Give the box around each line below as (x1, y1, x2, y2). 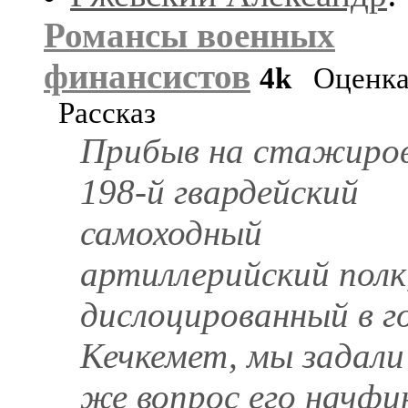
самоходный (80, 212, 262, 252)
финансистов (44, 56, 250, 96)
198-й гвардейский (80, 171, 359, 211)
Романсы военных (44, 15, 335, 55)
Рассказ (44, 96, 156, 129)
